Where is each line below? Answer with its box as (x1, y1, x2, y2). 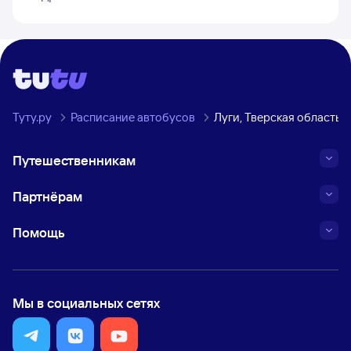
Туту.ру (13, 110, 52, 125)
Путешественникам (13, 152, 136, 168)
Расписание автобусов (71, 110, 195, 125)
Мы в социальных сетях (13, 295, 160, 311)
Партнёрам (13, 188, 82, 204)
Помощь (13, 224, 65, 241)
